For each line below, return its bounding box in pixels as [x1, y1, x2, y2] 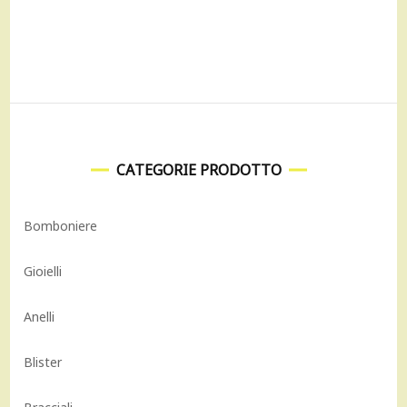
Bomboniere [24, 216, 98, 234]
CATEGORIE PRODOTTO [116, 159, 282, 180]
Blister [24, 352, 63, 371]
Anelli [24, 307, 55, 325]
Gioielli [24, 262, 63, 280]
